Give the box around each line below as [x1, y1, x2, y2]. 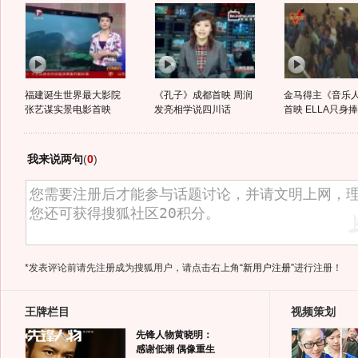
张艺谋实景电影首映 [24, 104, 111, 115]
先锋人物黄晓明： [136, 329, 213, 340]
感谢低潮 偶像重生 [136, 344, 215, 355]
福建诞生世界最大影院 [24, 89, 121, 101]
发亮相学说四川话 [153, 104, 231, 115]
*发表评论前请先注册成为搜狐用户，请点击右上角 [24, 262, 240, 273]
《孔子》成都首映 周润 [153, 89, 253, 101]
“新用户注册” [239, 262, 294, 273]
